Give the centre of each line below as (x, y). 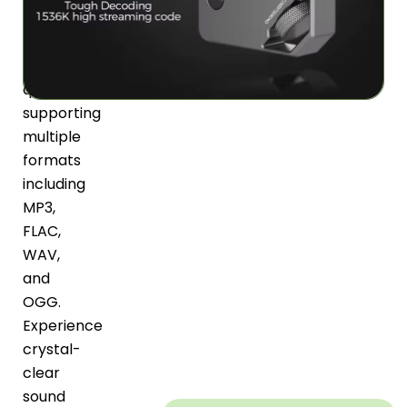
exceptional (65, 19)
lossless (50, 43)
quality (46, 90)
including (54, 184)
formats (52, 161)
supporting (62, 114)
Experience (63, 326)
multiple (52, 137)
